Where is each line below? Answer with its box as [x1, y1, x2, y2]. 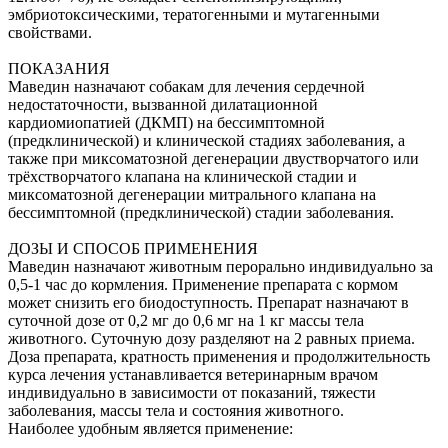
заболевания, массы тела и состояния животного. [8, 401, 344, 419]
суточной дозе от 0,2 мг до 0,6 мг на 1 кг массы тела [8, 311, 364, 329]
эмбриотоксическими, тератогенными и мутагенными [8, 5, 380, 23]
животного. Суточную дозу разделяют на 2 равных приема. [8, 329, 415, 347]
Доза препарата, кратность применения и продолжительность [8, 347, 430, 365]
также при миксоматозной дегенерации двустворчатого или [8, 149, 419, 167]
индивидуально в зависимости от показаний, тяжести [8, 383, 376, 401]
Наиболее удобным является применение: [8, 419, 293, 437]
